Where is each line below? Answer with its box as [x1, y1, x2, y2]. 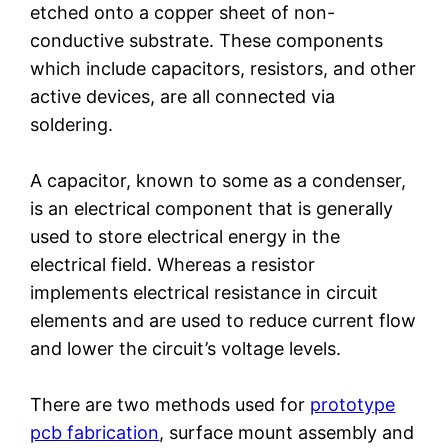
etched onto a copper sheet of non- [30, 2, 336, 24]
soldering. [30, 114, 114, 136]
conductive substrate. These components [30, 30, 384, 52]
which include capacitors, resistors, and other [30, 58, 417, 80]
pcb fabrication [30, 422, 160, 444]
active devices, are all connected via [30, 86, 336, 108]
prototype [310, 394, 396, 416]
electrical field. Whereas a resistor [30, 254, 316, 276]
